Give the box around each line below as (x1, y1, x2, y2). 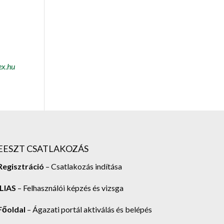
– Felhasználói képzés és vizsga (15, 182, 123, 192)
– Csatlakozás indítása (43, 161, 122, 171)
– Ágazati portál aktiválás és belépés (25, 204, 152, 214)
